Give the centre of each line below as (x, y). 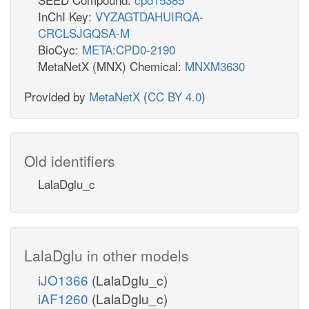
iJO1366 (65, 279)
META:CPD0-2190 (129, 49)
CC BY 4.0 (175, 96)
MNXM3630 (215, 66)
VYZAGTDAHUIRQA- (149, 16)
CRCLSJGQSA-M (84, 32)
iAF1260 (65, 298)
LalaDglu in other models (107, 255)
